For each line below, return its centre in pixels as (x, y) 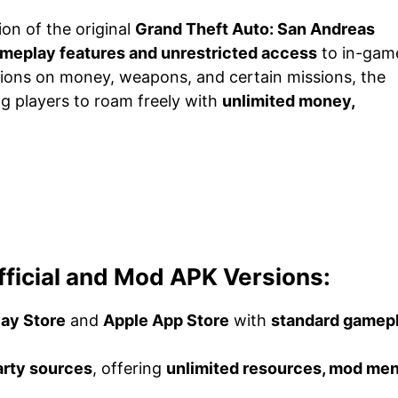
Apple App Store (166, 320)
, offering (129, 368)
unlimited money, (288, 100)
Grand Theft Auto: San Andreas (255, 28)
